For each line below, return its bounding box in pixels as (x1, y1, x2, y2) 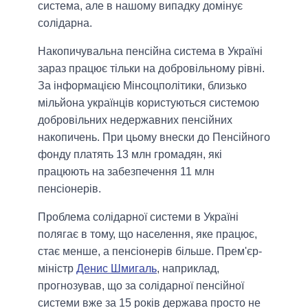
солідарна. (38, 16, 92, 29)
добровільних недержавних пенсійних (38, 113, 232, 126)
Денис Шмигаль (76, 262, 157, 274)
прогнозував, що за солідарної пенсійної (38, 279, 244, 291)
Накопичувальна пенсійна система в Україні (38, 45, 263, 57)
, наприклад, (157, 262, 219, 274)
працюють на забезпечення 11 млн (38, 165, 214, 177)
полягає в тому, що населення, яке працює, (38, 228, 257, 240)
